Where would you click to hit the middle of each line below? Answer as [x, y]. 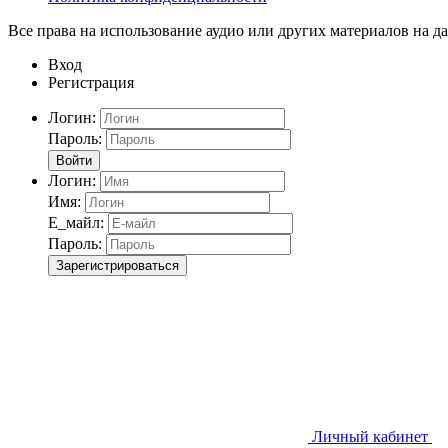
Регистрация [91, 82]
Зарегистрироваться [117, 265]
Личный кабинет [370, 436]
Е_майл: [76, 222]
